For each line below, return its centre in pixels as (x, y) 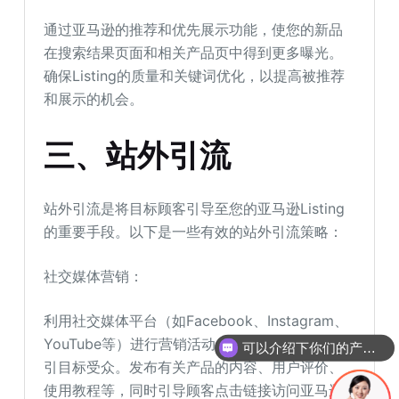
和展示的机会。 (94, 99)
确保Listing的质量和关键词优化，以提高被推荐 (195, 76)
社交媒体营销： (94, 276)
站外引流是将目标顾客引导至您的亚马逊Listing (195, 208)
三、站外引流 (138, 155)
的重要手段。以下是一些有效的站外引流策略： (194, 231)
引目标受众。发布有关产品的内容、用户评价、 (194, 366)
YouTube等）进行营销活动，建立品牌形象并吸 (194, 343)
